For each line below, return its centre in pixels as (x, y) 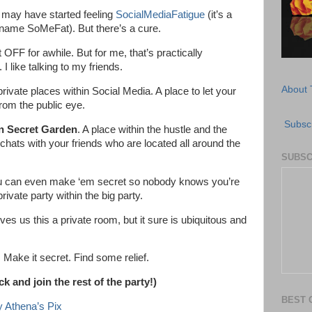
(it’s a (218, 15)
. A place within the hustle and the (152, 129)
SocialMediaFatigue (160, 15)
